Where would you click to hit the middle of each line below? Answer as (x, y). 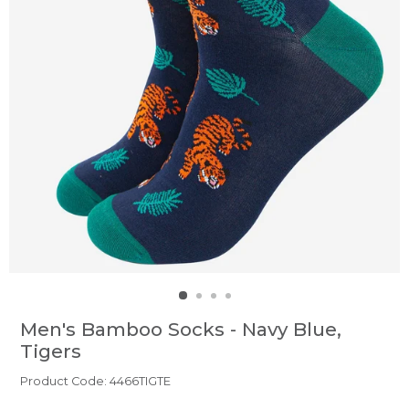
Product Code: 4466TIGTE (95, 382)
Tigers (51, 351)
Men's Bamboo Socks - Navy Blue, (181, 330)
